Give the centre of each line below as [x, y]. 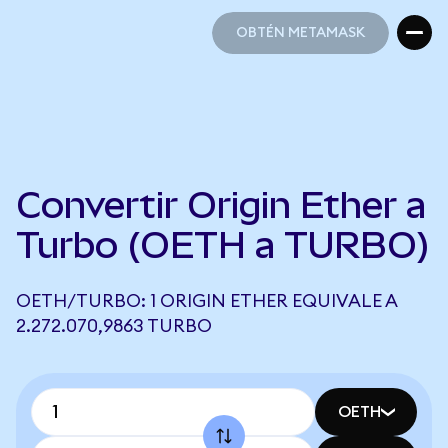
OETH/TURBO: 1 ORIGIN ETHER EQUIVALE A [206, 301]
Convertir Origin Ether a [221, 205]
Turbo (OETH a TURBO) [223, 245]
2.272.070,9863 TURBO [114, 326]
